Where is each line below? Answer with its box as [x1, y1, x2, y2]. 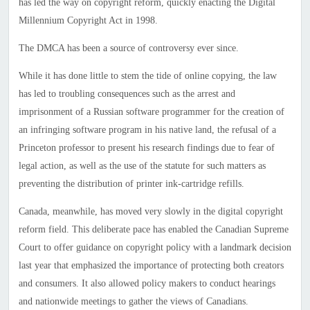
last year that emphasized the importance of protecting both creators [18, 260, 284, 271]
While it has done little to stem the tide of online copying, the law [18, 71, 277, 82]
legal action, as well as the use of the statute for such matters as [18, 161, 266, 172]
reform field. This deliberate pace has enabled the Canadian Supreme [18, 224, 289, 235]
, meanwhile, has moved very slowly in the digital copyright [46, 206, 283, 217]
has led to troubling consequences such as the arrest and [18, 89, 235, 100]
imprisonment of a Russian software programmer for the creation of [18, 107, 284, 118]
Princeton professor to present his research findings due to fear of [18, 143, 275, 154]
